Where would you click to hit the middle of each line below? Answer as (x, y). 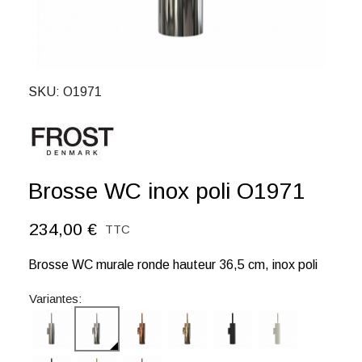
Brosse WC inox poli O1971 (167, 191)
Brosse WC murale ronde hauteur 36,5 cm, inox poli (173, 265)
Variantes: (55, 299)
